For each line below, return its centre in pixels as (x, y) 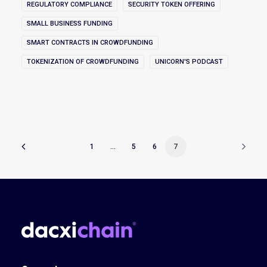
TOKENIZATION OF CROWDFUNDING (83, 62)
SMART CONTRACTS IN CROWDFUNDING (90, 43)
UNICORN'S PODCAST (189, 62)
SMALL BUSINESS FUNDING (70, 24)
